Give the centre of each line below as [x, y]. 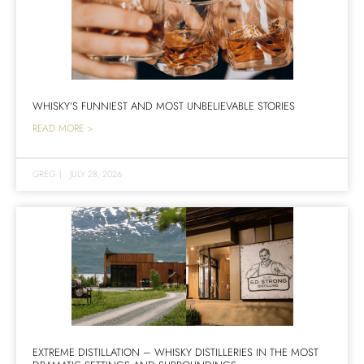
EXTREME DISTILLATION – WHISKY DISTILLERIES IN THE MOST [175, 352]
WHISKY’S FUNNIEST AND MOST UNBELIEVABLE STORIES [164, 106]
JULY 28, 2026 [96, 173]
